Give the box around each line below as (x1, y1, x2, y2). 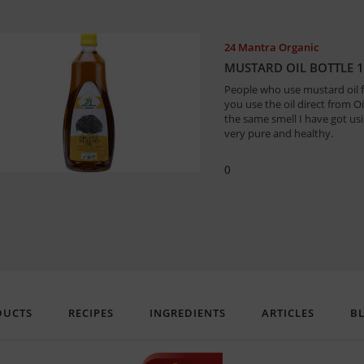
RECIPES (67, 305, 114, 321)
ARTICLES (261, 305, 314, 321)
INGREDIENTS (149, 305, 226, 321)
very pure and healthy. (223, 126, 333, 141)
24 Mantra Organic (223, 40, 318, 55)
